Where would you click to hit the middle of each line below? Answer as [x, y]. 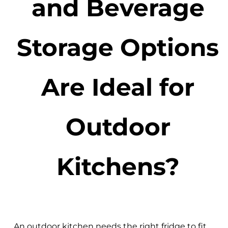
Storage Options [118, 48]
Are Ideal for [118, 87]
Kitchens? [118, 167]
